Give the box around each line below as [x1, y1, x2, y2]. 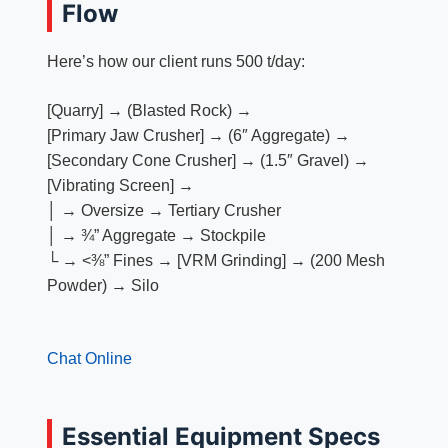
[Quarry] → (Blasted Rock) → [46, 102, 252, 120]
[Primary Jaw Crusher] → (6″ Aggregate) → [46, 127, 350, 145]
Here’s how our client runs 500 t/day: [46, 53, 305, 71]
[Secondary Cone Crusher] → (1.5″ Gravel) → [46, 152, 369, 170]
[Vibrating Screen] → [46, 177, 194, 195]
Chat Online [46, 350, 132, 368]
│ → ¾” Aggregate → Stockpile [46, 227, 266, 245]
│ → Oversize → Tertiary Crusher [46, 202, 281, 220]
